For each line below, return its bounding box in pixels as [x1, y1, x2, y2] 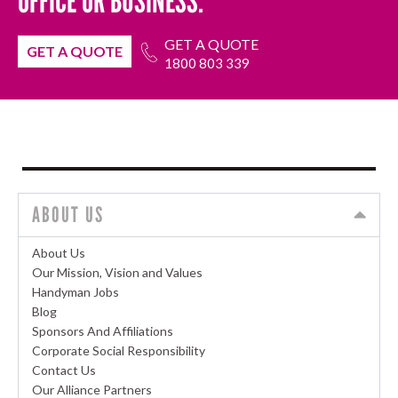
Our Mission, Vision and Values [32, 264, 203, 280]
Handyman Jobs [32, 283, 119, 299]
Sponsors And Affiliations [32, 322, 173, 338]
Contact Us [32, 362, 96, 378]
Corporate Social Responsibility [32, 342, 205, 358]
